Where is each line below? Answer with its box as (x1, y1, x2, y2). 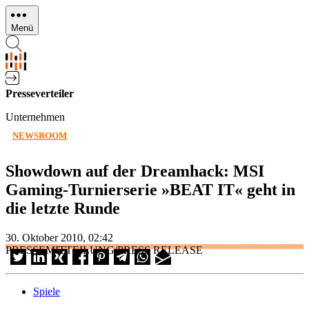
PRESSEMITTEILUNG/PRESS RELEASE (6, 243, 203, 256)
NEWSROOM (12, 130, 67, 141)
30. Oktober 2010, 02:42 (6, 231, 113, 243)
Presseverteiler (6, 88, 74, 99)
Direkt (6, 6, 33, 17)
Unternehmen (6, 111, 65, 123)
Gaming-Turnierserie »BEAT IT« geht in (6, 180, 295, 199)
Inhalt (6, 30, 30, 42)
